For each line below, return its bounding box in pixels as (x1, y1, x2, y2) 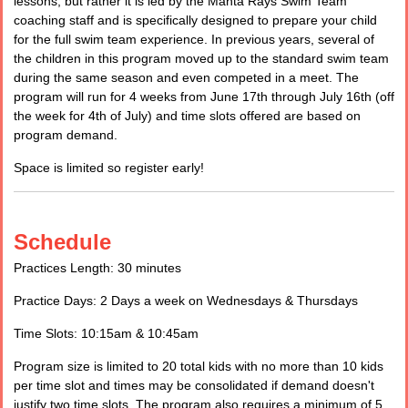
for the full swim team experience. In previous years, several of (14, 32, 374, 46)
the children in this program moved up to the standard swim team (14, 51, 389, 66)
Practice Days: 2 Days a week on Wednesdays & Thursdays (14, 293, 358, 309)
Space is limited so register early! (14, 160, 204, 175)
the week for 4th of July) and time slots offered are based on (14, 108, 361, 123)
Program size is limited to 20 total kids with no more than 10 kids (14, 359, 383, 374)
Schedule (14, 229, 111, 255)
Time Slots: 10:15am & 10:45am (14, 326, 199, 342)
